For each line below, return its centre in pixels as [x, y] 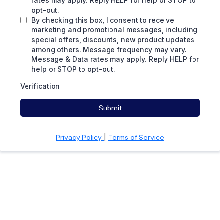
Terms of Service [136, 137]
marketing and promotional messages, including [114, 30]
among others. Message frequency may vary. [109, 49]
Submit [110, 108]
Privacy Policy [80, 137]
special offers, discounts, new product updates [113, 40]
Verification [40, 86]
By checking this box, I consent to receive [103, 20]
